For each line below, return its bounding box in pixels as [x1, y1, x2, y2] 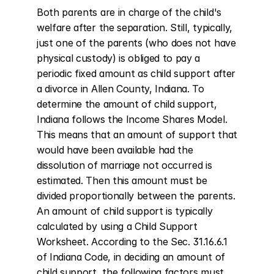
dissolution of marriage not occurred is [37, 159, 212, 171]
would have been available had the [37, 144, 193, 156]
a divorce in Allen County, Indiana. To [37, 83, 204, 95]
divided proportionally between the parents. [37, 190, 235, 202]
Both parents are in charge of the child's [37, 6, 221, 18]
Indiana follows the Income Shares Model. [37, 113, 228, 125]
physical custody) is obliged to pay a [37, 52, 201, 64]
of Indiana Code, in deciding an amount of [37, 251, 225, 263]
